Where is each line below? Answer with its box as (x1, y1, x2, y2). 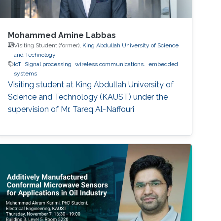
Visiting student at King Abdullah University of (8, 79, 174, 89)
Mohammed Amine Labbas (8, 30, 116, 40)
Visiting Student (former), (14, 41, 83, 49)
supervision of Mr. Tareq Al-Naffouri (8, 104, 135, 114)
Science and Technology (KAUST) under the (8, 92, 168, 102)
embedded (148, 60, 179, 68)
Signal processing (25, 60, 72, 68)
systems (14, 70, 37, 77)
